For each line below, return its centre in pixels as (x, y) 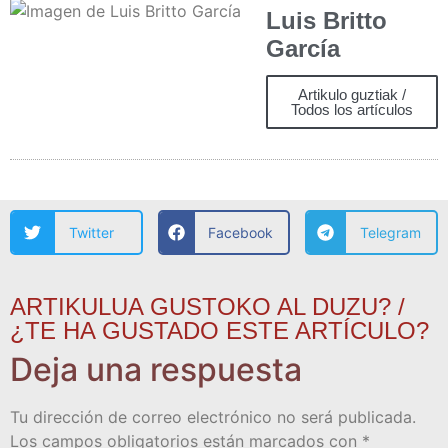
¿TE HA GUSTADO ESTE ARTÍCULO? (219, 331)
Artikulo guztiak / (352, 95)
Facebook (241, 233)
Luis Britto (326, 21)
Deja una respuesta (156, 370)
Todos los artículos (352, 110)
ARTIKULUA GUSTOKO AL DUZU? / (207, 307)
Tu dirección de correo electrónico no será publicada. (213, 417)
